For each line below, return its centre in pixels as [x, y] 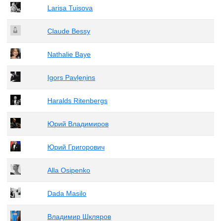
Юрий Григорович [76, 147]
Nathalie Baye [69, 54]
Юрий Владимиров [78, 124]
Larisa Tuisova [70, 8]
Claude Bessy [69, 31]
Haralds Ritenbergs [77, 100]
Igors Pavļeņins [71, 77]
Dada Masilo [67, 193]
